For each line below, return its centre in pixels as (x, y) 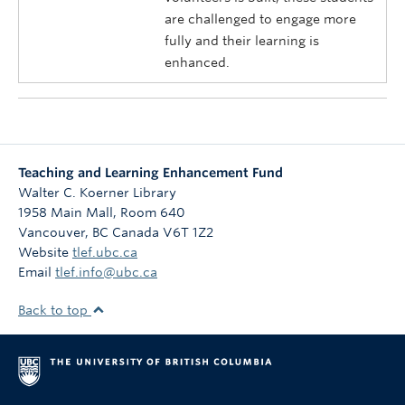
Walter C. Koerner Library (97, 193)
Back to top (55, 311)
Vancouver (52, 233)
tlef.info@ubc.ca (106, 273)
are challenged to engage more (260, 19)
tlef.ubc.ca (105, 253)
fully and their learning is (242, 41)
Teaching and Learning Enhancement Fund (151, 173)
